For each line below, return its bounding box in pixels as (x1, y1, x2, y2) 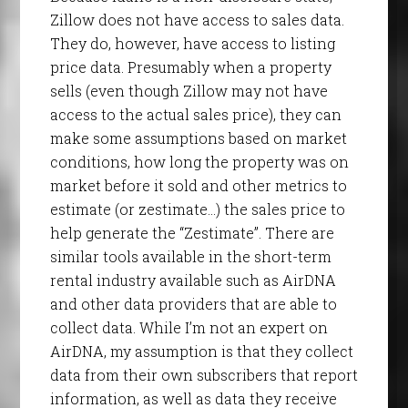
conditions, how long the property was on (49, 152, 349, 172)
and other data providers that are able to (49, 294, 337, 314)
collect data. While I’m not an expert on (49, 318, 328, 338)
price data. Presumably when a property (49, 57, 331, 77)
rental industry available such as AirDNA (49, 270, 336, 291)
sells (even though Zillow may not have (49, 81, 328, 101)
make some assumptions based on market (49, 128, 347, 148)
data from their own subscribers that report (49, 365, 358, 385)
